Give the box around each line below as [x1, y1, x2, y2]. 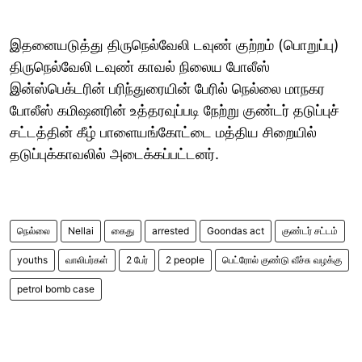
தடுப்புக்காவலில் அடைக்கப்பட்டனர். [10, 145, 219, 162]
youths [17, 253, 48, 266]
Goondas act [207, 224, 264, 237]
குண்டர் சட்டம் [282, 224, 338, 237]
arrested [152, 224, 189, 237]
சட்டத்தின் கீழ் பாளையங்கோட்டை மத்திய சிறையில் [10, 123, 317, 141]
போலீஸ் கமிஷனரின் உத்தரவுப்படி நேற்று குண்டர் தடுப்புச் [10, 101, 339, 119]
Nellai [68, 224, 94, 237]
